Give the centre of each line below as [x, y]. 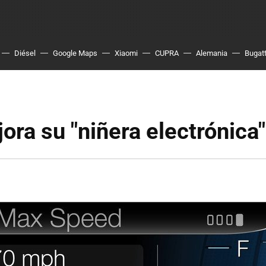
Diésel [25, 53]
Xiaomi [126, 53]
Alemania [212, 53]
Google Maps [75, 53]
